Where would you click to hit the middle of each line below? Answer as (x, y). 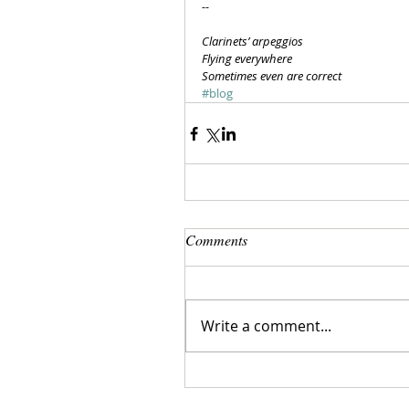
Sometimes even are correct (272, 76)
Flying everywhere (247, 58)
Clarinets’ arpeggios (252, 41)
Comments (216, 240)
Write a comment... (266, 326)
